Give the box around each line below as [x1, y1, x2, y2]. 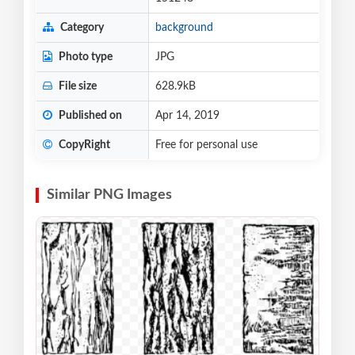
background [155, 22, 213, 34]
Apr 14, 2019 [155, 110, 219, 122]
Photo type [56, 52, 113, 63]
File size [56, 81, 97, 93]
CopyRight [56, 139, 110, 151]
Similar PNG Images [47, 188, 172, 203]
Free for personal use [155, 139, 258, 151]
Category [58, 22, 104, 34]
